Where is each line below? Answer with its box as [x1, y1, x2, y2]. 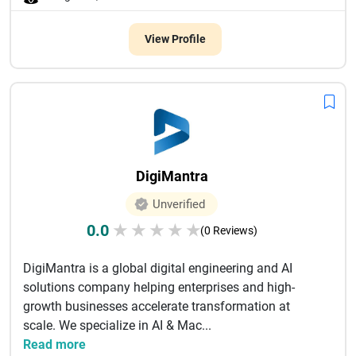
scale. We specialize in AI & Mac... [23, 318, 211, 333]
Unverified [153, 197, 205, 211]
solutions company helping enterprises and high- [23, 280, 295, 295]
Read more [23, 337, 86, 352]
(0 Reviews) [199, 224, 257, 237]
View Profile [144, 33, 206, 45]
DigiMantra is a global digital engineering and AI [23, 261, 292, 276]
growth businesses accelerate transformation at [23, 299, 290, 314]
